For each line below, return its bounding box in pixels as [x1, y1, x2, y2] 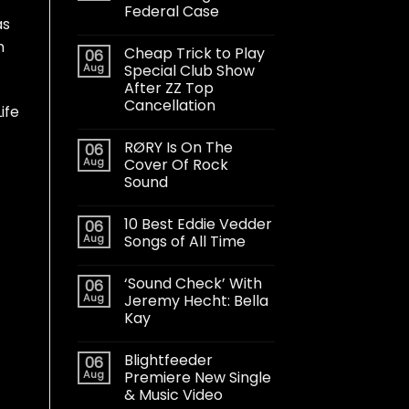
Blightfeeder [123, 349, 213, 371]
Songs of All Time [123, 230, 246, 252]
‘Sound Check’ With [123, 272, 262, 294]
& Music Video [123, 383, 223, 405]
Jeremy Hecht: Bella [123, 289, 268, 311]
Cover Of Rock [123, 153, 228, 175]
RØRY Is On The [123, 136, 233, 158]
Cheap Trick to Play [123, 42, 265, 64]
